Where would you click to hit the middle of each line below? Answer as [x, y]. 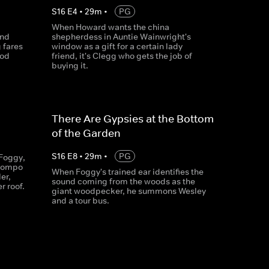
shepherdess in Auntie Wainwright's [121, 37]
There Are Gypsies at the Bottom [132, 119]
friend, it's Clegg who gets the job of [122, 56]
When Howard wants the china [110, 27]
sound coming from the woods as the [123, 181]
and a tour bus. [80, 201]
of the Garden [86, 133]
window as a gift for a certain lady [117, 46]
